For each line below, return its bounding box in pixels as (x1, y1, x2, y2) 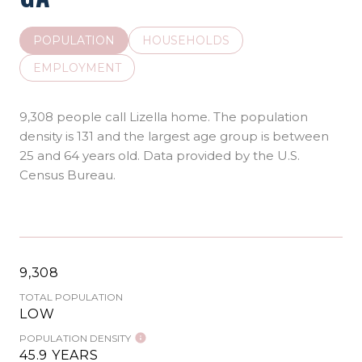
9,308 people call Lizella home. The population (19, 108, 308, 124)
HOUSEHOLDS (142, 32, 229, 48)
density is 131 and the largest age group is (19, 128, 272, 144)
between (272, 128, 329, 144)
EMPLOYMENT (33, 60, 121, 75)
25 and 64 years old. (19, 147, 140, 163)
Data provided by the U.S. (140, 147, 300, 163)
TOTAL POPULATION (19, 290, 123, 303)
